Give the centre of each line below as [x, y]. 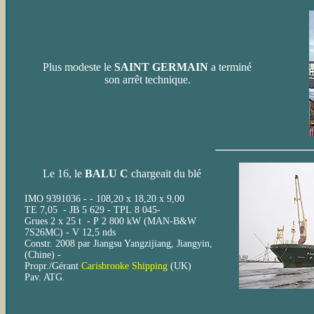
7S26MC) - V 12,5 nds [70, 232]
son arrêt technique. [147, 80]
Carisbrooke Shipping [124, 266]
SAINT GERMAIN [161, 67]
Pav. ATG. [45, 277]
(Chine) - [43, 255]
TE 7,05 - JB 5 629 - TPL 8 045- [93, 210]
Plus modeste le [78, 67]
